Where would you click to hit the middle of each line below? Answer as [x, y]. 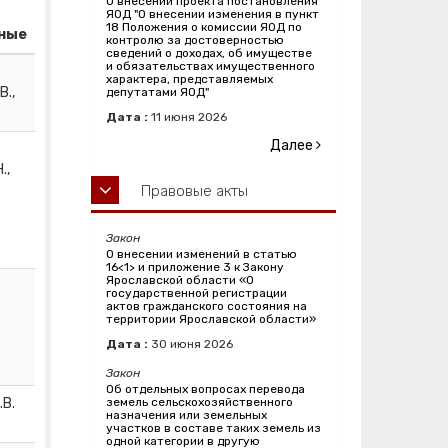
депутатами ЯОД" [157, 92]
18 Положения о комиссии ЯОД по [204, 27]
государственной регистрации [196, 293]
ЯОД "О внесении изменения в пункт [212, 14]
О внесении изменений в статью [201, 254]
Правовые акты [194, 191]
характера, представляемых [189, 79]
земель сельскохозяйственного [199, 402]
